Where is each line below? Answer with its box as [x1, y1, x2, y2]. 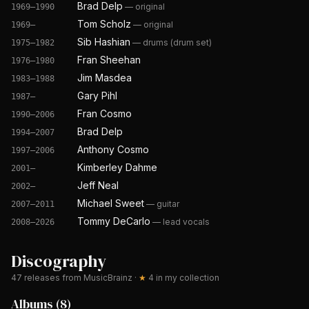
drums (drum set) [143, 37, 212, 48]
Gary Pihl [77, 90, 117, 101]
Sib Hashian [77, 36, 130, 48]
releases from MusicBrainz [22, 272, 132, 283]
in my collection [154, 272, 219, 283]
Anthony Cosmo [77, 143, 149, 155]
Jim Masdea [77, 72, 132, 83]
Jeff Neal [77, 179, 119, 191]
